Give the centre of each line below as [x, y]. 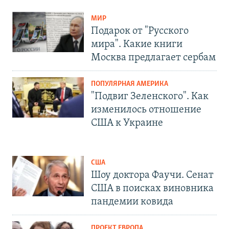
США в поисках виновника [152, 189]
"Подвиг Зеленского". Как [150, 97]
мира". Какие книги [137, 45]
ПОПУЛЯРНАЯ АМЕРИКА [130, 84]
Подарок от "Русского [140, 31]
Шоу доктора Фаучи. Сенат [152, 176]
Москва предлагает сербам [153, 58]
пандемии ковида [132, 202]
